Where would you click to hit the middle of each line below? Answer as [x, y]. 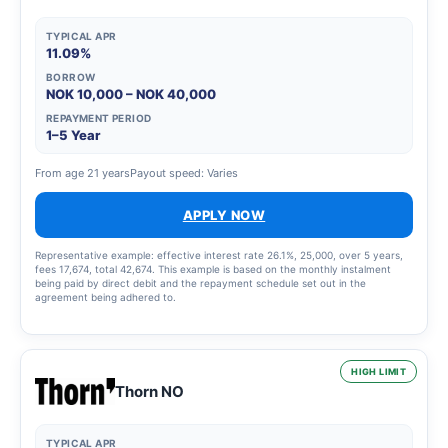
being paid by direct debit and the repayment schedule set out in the [200, 282]
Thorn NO [149, 391]
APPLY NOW [224, 214]
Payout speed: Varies [184, 172]
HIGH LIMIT [378, 371]
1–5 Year [73, 134]
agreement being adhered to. [105, 296]
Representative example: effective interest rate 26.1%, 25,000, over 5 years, [219, 254]
